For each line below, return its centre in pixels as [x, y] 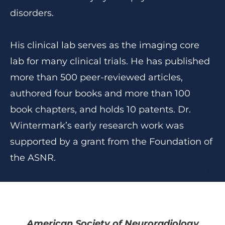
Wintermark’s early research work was [97, 126]
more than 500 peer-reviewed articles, [96, 77]
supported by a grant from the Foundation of [111, 142]
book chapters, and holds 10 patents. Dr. [100, 109]
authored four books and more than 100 [100, 93]
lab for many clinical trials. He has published [110, 61]
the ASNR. [33, 158]
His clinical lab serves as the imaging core [105, 45]
